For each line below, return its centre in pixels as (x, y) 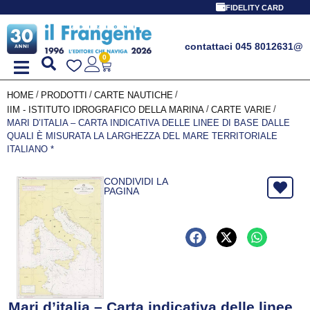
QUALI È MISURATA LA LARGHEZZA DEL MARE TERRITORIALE (142, 136)
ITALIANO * (30, 149)
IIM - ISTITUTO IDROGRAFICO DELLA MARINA (106, 109)
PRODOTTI (64, 95)
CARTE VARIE (241, 109)
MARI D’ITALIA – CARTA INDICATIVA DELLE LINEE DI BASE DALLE (148, 122)
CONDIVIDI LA (135, 181)
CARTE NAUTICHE (134, 95)
